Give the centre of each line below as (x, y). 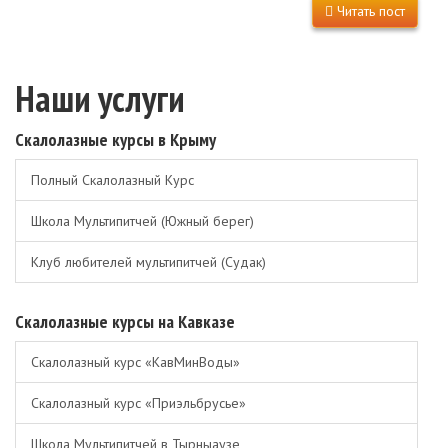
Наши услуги (100, 98)
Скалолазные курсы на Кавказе (125, 321)
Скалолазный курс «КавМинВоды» (135, 362)
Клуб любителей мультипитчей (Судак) (148, 262)
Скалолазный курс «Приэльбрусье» (138, 403)
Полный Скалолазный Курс (112, 180)
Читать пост (369, 11)
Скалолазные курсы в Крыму (115, 139)
